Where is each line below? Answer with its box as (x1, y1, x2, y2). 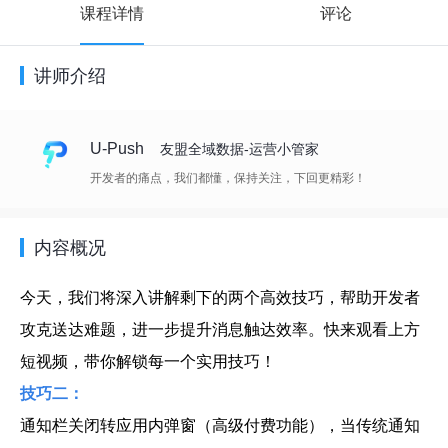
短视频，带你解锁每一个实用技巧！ (20, 353, 276, 370)
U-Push (90, 140, 144, 157)
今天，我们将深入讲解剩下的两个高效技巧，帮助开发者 (20, 289, 420, 306)
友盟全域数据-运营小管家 (160, 141, 319, 157)
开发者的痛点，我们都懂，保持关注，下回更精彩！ (90, 171, 366, 185)
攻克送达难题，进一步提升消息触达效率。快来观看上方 (20, 321, 420, 338)
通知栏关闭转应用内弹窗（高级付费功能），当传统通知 (20, 417, 420, 434)
